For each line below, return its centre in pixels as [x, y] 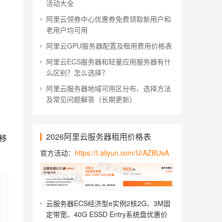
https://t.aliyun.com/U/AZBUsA [122, 153]
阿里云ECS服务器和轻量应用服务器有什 [109, 61]
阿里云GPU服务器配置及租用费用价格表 [109, 46]
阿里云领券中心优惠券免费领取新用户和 [109, 19]
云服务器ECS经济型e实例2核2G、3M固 [108, 203]
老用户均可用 [67, 30]
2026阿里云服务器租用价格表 [99, 137]
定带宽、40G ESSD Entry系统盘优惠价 [107, 214]
